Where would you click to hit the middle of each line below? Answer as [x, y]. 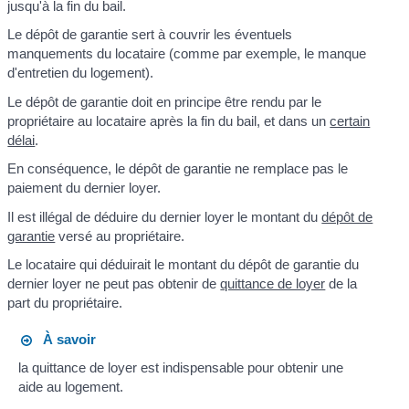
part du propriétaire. [65, 303]
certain [350, 121]
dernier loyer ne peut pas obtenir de [114, 284]
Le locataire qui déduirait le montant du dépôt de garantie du [184, 265]
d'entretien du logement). [81, 73]
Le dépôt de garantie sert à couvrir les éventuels [150, 35]
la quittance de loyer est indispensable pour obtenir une [180, 368]
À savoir [63, 339]
